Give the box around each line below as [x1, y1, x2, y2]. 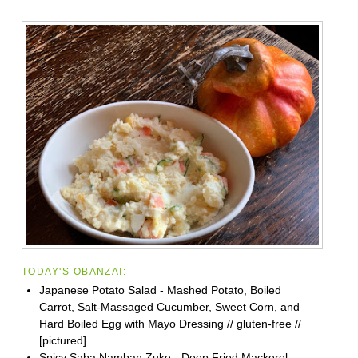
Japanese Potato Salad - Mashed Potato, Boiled [38, 283, 281, 296]
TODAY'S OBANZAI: [21, 265, 127, 276]
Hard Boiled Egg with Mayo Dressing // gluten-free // [38, 316, 304, 330]
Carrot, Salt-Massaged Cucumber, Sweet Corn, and [38, 300, 300, 313]
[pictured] [38, 333, 86, 347]
